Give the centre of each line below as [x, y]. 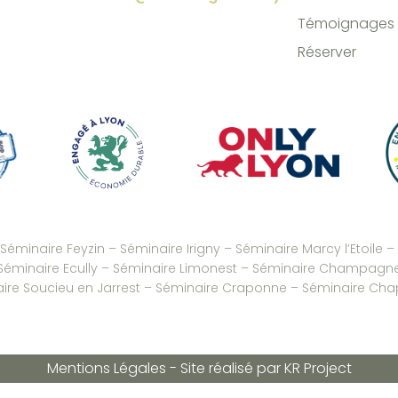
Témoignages [346, 23]
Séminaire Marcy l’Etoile [309, 248]
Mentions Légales [106, 368]
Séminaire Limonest [175, 268]
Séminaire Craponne [221, 287]
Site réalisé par [232, 368]
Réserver [326, 52]
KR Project [318, 368]
